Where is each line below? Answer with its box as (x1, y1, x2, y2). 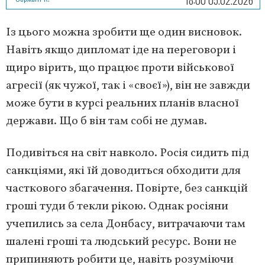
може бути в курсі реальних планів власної (6, 95, 239, 112)
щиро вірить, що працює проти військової (6, 60, 234, 76)
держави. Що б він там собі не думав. (6, 113, 207, 130)
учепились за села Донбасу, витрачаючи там (6, 216, 245, 232)
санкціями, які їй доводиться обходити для (6, 163, 241, 179)
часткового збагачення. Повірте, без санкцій (6, 180, 248, 197)
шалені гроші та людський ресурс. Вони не (6, 234, 237, 250)
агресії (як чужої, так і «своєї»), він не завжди (6, 77, 250, 94)
